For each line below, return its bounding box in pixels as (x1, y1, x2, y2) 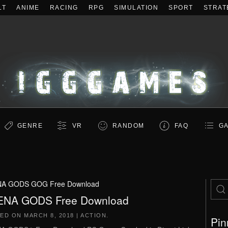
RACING (49, 4, 78, 11)
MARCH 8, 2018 (24, 212, 74, 218)
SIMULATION (114, 4, 158, 11)
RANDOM (112, 122, 145, 129)
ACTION (80, 212, 106, 218)
